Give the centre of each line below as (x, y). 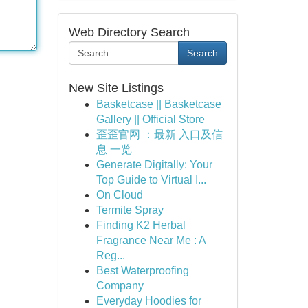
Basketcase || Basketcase (158, 104)
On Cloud (119, 195)
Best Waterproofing (142, 271)
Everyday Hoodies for (148, 301)
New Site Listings (116, 88)
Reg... (110, 255)
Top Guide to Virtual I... (151, 180)
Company (120, 286)
